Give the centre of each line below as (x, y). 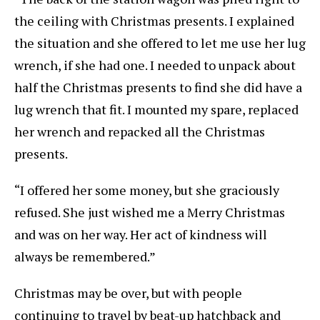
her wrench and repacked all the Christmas (140, 132)
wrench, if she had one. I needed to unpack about (155, 65)
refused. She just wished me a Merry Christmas (150, 212)
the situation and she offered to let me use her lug (160, 43)
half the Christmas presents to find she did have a (158, 87)
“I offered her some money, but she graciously (147, 190)
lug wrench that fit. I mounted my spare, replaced (156, 110)
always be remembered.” (85, 257)
